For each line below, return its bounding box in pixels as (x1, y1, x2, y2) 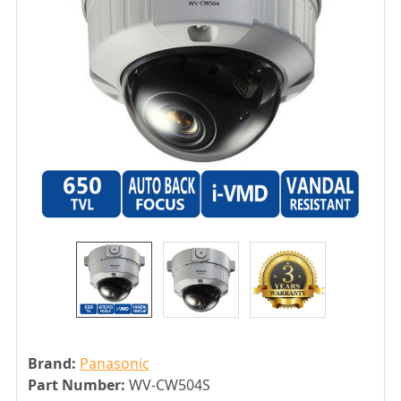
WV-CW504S (129, 375, 210, 395)
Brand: (28, 354, 76, 373)
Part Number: (28, 375, 125, 395)
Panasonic (80, 354, 149, 373)
